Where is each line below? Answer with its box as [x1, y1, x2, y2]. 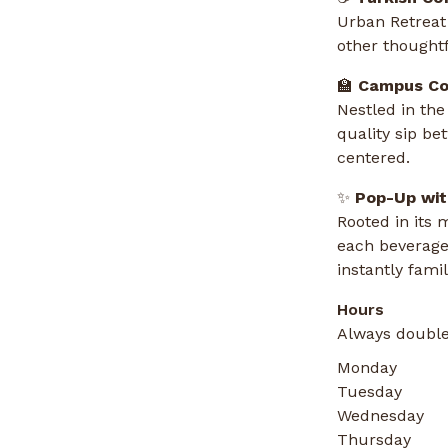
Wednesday [337, 406, 424, 426]
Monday [337, 358, 397, 378]
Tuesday [337, 382, 402, 402]
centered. [337, 148, 410, 168]
